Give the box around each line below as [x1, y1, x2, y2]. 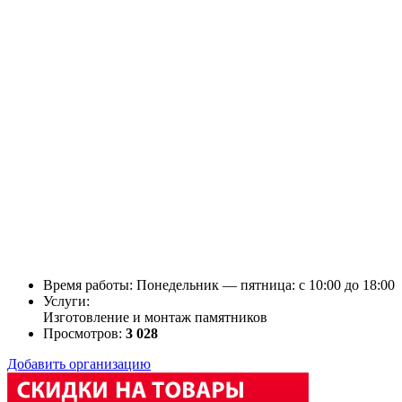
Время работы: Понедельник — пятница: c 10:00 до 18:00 [43, 276, 395, 293]
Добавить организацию [7, 355, 151, 371]
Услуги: [43, 293, 90, 309]
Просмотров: [43, 325, 126, 341]
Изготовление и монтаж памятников [43, 309, 267, 325]
